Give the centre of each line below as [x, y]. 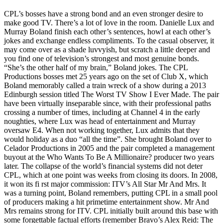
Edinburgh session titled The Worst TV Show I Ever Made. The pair [111, 95]
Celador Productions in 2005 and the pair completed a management [109, 148]
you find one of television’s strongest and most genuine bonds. [102, 59]
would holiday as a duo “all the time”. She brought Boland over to [108, 139]
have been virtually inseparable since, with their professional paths [108, 104]
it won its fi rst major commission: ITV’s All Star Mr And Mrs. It [105, 184]
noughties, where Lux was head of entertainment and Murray [100, 121]
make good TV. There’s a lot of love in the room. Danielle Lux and [109, 23]
